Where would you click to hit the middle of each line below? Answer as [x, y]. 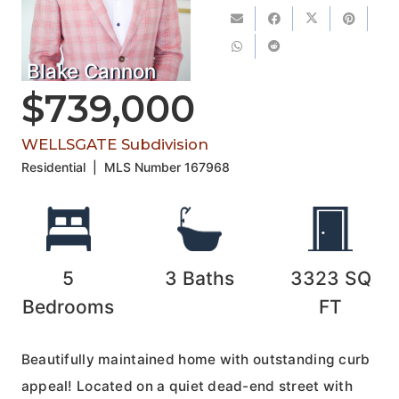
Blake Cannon [91, 70]
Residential [53, 167]
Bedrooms [69, 306]
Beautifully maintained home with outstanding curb [195, 359]
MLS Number [145, 167]
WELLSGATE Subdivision [114, 144]
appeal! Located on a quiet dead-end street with [187, 386]
